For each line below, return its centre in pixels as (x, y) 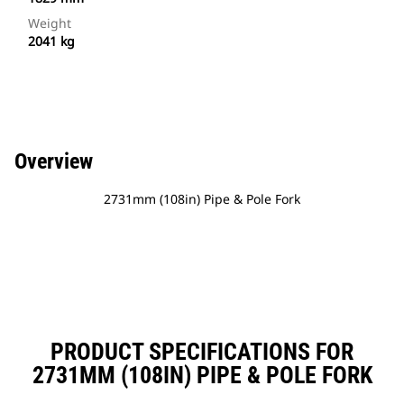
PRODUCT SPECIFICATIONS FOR (202, 352)
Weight (50, 23)
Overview (54, 162)
